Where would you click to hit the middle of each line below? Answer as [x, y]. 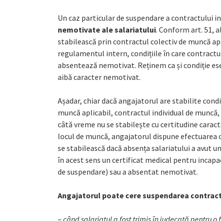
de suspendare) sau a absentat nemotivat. [128, 172]
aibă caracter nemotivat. [99, 77]
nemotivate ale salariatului [107, 30]
